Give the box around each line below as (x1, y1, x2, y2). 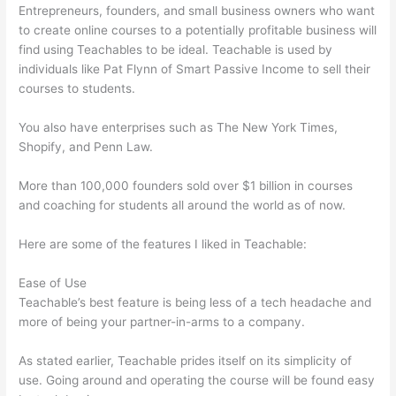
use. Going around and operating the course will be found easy (19, 372, 376, 387)
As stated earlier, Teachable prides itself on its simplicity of (19, 353, 353, 368)
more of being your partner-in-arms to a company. (19, 314, 306, 329)
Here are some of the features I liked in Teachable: (19, 237, 308, 252)
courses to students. (19, 81, 136, 96)
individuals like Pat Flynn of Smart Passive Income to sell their (19, 62, 371, 77)
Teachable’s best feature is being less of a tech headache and (19, 294, 372, 309)
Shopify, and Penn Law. (19, 140, 154, 155)
